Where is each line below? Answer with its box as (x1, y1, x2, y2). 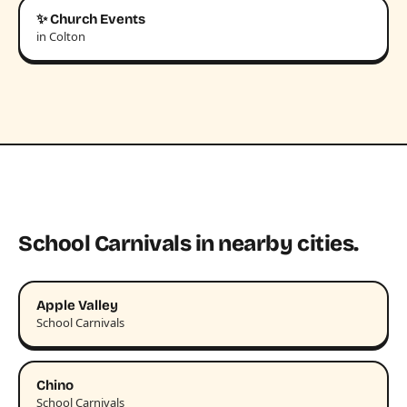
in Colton (36, 28, 85, 45)
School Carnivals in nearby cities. (18, 231, 359, 257)
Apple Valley (36, 297, 118, 314)
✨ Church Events (36, 11, 145, 28)
